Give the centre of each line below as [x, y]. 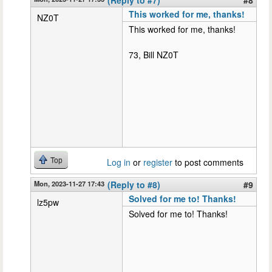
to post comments [208, 162]
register [158, 162]
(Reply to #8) [134, 184]
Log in [119, 162]
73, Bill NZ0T [154, 54]
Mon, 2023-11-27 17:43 [69, 183]
